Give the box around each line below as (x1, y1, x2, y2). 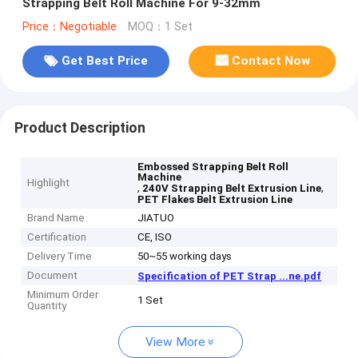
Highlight (27, 177, 70, 189)
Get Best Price (61, 54, 148, 69)
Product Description (14, 119, 145, 136)
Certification (27, 231, 87, 244)
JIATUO (137, 212, 175, 225)
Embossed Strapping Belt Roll (137, 161, 289, 173)
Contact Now (232, 54, 311, 69)
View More (145, 335, 205, 350)
